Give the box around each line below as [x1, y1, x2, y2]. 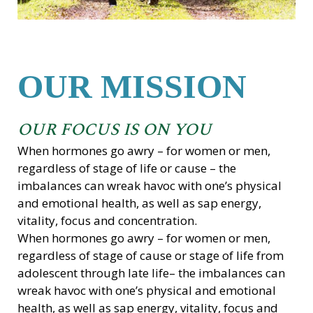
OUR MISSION [17, 68, 247, 105]
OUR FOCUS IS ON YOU [17, 117, 212, 143]
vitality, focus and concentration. [17, 212, 197, 229]
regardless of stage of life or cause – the [17, 160, 236, 177]
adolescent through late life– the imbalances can [17, 265, 285, 282]
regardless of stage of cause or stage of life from [17, 247, 284, 264]
